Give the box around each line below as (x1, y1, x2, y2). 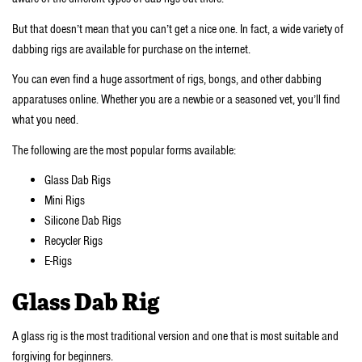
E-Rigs (44, 253, 72, 270)
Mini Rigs (44, 192, 87, 209)
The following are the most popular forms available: (12, 141, 236, 158)
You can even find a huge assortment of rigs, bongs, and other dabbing (12, 71, 322, 88)
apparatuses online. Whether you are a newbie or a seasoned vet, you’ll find (12, 91, 340, 108)
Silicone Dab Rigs (44, 213, 124, 229)
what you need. (12, 112, 78, 128)
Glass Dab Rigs (44, 172, 113, 189)
